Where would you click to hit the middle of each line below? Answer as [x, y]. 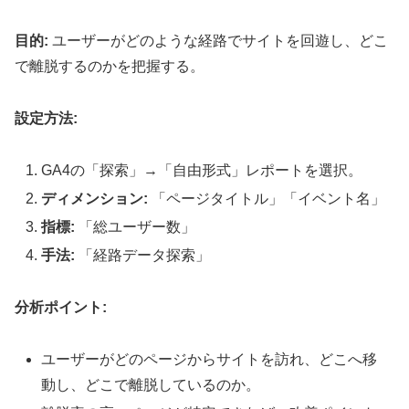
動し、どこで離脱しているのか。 [151, 385]
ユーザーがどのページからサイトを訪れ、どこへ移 [210, 359]
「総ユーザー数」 [136, 227]
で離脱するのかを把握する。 [110, 67]
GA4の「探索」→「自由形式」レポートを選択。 [202, 170]
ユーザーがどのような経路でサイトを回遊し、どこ [218, 41]
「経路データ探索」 [143, 256]
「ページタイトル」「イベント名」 [267, 199]
